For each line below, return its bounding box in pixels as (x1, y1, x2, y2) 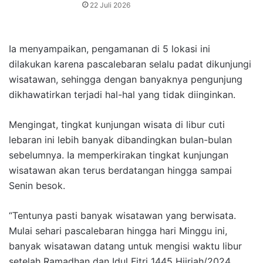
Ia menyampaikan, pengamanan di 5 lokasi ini (9, 43, 210, 55)
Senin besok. (9, 180, 65, 192)
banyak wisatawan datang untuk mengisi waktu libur (9, 240, 242, 252)
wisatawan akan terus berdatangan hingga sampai (9, 164, 232, 177)
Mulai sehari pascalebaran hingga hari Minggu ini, (9, 225, 227, 237)
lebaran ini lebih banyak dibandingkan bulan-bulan (9, 134, 232, 146)
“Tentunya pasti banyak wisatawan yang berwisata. (9, 210, 236, 222)
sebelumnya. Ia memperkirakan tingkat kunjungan (9, 149, 228, 161)
